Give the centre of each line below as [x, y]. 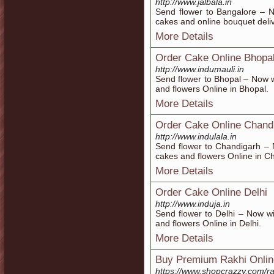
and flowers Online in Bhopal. [212, 89]
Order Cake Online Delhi [211, 192]
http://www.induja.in [193, 204]
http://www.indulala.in [196, 136]
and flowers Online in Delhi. [208, 223]
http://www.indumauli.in [200, 69]
